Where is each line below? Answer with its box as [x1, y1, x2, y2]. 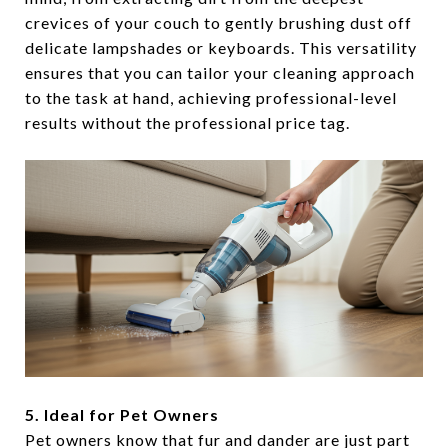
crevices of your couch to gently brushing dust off [25, 13, 412, 33]
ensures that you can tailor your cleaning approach [25, 63, 415, 83]
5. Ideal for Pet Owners [25, 405, 219, 425]
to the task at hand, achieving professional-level [25, 88, 397, 108]
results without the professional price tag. [25, 113, 350, 133]
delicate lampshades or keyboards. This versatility [25, 38, 417, 58]
